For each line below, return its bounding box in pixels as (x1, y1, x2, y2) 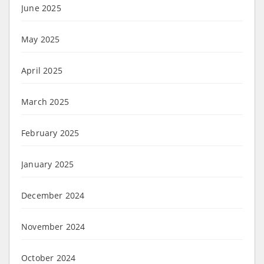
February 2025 (21, 127, 80, 138)
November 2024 (21, 220, 85, 232)
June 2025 (21, 2, 61, 14)
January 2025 (21, 158, 74, 170)
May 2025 (21, 33, 60, 45)
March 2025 (21, 95, 69, 107)
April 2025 (21, 64, 62, 76)
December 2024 (21, 189, 85, 201)
